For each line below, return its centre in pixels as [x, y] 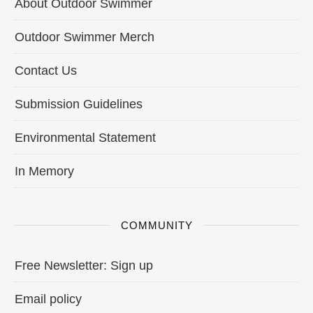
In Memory [44, 171]
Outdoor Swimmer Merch [85, 37]
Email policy [48, 299]
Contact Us [46, 70]
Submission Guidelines [79, 104]
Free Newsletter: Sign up [84, 265]
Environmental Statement [85, 137]
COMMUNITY [156, 225]
